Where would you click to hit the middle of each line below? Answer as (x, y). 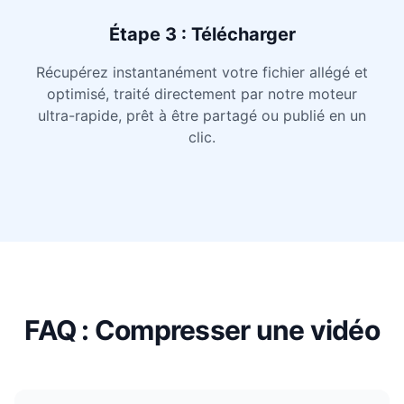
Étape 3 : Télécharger (202, 34)
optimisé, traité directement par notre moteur (202, 94)
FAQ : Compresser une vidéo (202, 330)
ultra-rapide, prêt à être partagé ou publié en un (202, 115)
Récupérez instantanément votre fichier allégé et (202, 72)
